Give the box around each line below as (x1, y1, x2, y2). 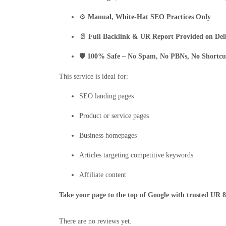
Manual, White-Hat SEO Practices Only (88, 13, 211, 21)
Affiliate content (79, 171, 126, 179)
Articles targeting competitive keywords (79, 151, 193, 159)
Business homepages (79, 132, 137, 140)
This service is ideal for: (59, 73, 128, 81)
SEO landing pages (79, 92, 134, 100)
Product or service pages (79, 112, 149, 120)
